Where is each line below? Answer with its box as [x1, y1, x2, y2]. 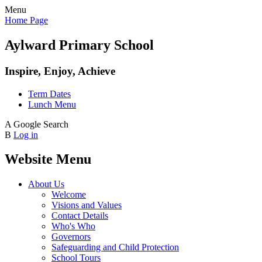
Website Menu [5, 151, 91, 167]
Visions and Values [51, 200, 122, 211]
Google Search [13, 119, 68, 129]
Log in [13, 129, 38, 140]
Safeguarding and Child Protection [51, 242, 179, 253]
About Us [28, 179, 64, 189]
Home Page [5, 15, 48, 25]
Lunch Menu [28, 99, 76, 109]
